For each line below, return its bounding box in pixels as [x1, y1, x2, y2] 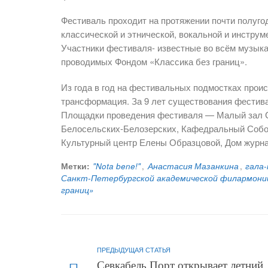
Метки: [61, 160, 90, 172]
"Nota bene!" [93, 160, 141, 172]
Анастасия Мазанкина [147, 160, 239, 172]
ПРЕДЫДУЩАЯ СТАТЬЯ [97, 245, 170, 255]
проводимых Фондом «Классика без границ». [61, 55, 247, 68]
